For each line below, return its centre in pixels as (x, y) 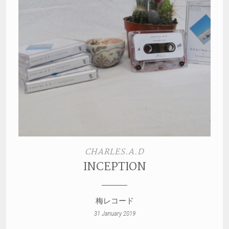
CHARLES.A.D (114, 152)
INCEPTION (114, 167)
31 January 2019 (114, 213)
